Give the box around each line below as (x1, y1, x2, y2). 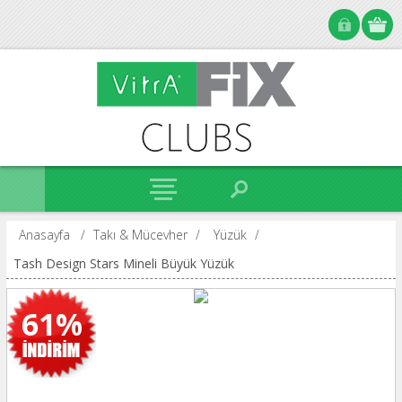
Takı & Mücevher (92, 226, 188, 243)
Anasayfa (18, 226, 70, 243)
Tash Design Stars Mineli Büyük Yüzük (13, 255, 234, 272)
